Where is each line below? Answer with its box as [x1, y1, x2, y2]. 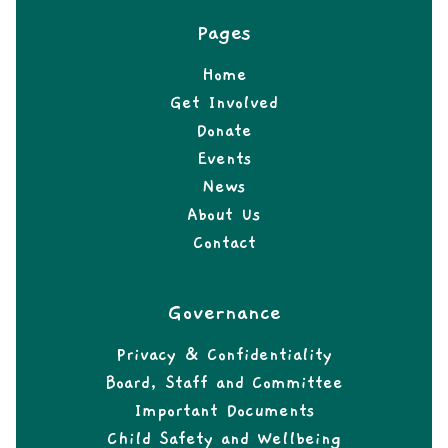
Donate [196, 121, 252, 141]
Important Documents [133, 401, 315, 421]
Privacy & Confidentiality [116, 345, 332, 365]
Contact [192, 233, 256, 253]
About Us [187, 205, 261, 225]
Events [196, 149, 252, 169]
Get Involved [170, 93, 278, 113]
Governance [167, 301, 281, 325]
